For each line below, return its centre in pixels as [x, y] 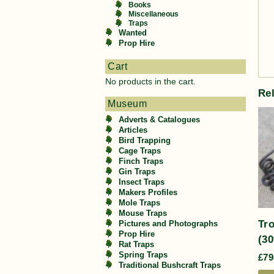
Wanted [133, 33]
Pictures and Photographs [168, 224]
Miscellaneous [154, 14]
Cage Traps [140, 151]
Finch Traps [141, 161]
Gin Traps [137, 172]
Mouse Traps [143, 213]
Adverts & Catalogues [159, 120]
